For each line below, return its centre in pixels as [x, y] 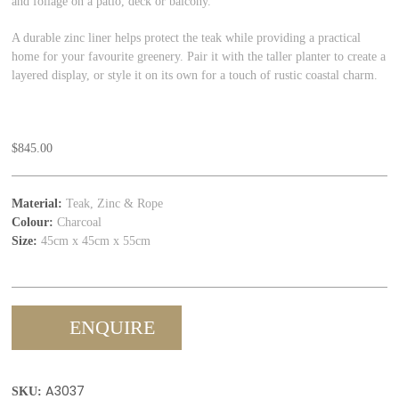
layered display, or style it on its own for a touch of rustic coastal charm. [195, 75]
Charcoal [78, 222]
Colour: [33, 222]
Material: [37, 203]
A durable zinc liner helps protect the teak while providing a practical [187, 37]
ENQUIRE [113, 327]
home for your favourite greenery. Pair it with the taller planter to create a [199, 56]
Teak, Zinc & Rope [113, 203]
